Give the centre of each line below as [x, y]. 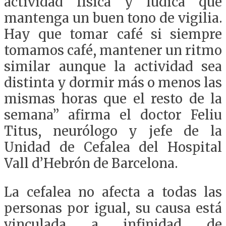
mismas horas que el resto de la [113, 99]
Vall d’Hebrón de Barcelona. [91, 163]
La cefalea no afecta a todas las [113, 192]
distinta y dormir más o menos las [113, 82]
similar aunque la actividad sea [113, 66]
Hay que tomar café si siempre [113, 34]
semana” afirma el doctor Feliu [113, 115]
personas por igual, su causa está [113, 209]
